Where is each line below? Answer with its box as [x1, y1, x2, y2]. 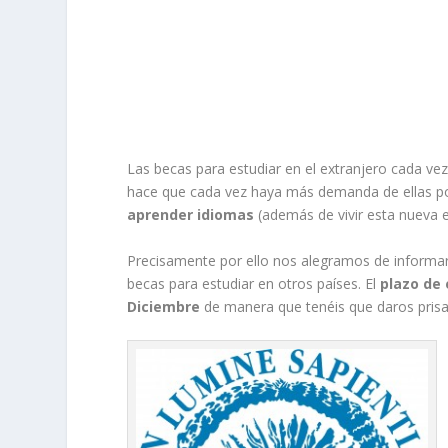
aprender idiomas [127, 205, 255, 225]
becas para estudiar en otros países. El [127, 273, 377, 293]
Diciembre [127, 296, 201, 316]
